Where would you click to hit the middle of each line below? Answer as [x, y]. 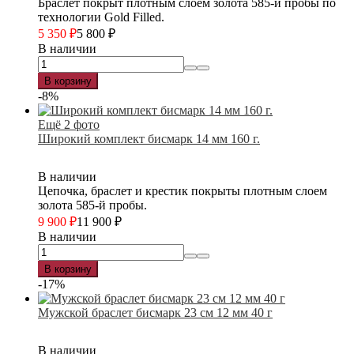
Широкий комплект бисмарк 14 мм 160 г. [149, 138]
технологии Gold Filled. [101, 17]
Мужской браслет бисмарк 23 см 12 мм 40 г [155, 312]
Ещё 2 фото [69, 124]
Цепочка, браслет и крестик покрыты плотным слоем [183, 190]
